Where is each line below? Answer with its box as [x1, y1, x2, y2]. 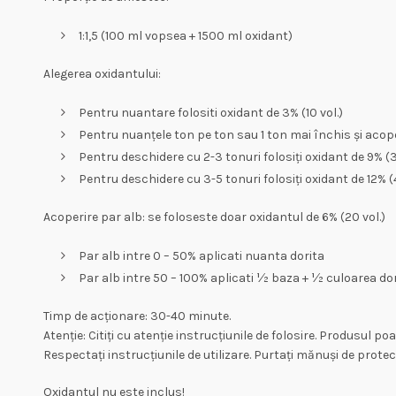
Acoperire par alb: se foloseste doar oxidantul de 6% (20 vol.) [42, 209, 385, 225]
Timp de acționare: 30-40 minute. [42, 308, 231, 324]
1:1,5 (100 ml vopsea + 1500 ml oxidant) [78, 28, 293, 43]
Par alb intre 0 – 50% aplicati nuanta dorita [78, 248, 324, 263]
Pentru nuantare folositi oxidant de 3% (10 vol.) [78, 105, 343, 120]
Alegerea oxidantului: [42, 66, 161, 81]
